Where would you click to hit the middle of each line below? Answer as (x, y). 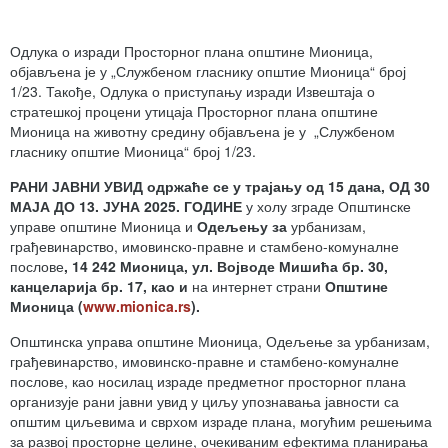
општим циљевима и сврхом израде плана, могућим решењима (221, 421)
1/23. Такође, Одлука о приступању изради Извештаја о (192, 91)
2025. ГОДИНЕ (191, 206)
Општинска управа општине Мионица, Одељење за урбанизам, (220, 341)
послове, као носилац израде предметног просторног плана (208, 381)
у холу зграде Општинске (326, 206)
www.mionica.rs (137, 306)
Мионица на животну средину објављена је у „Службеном (202, 131)
